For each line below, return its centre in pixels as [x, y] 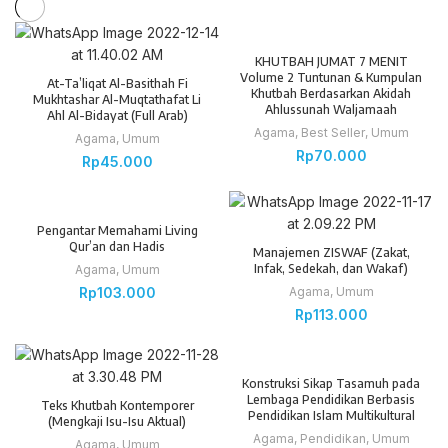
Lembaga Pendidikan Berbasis [331, 400]
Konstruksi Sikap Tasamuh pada [331, 384]
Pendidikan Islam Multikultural [331, 416]
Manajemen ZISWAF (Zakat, [331, 253]
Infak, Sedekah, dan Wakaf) [331, 269]
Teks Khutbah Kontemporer [117, 406]
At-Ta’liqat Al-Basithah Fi [117, 84]
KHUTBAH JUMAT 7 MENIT [331, 62]
